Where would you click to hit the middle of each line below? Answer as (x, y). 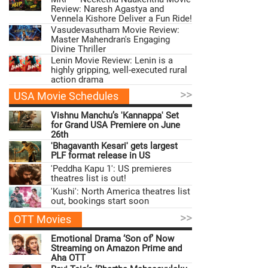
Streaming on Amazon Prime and (116, 249)
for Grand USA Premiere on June (115, 125)
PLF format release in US (100, 156)
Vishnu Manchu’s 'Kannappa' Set (115, 116)
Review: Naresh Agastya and (107, 9)
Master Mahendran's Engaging (110, 40)
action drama (77, 80)
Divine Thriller (78, 49)
